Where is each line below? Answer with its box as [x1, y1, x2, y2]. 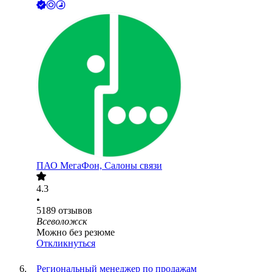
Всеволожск [36, 216, 87, 227]
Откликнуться [36, 238, 95, 249]
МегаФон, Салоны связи [60, 160, 162, 171]
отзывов [58, 205, 92, 216]
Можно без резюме [36, 227, 115, 238]
